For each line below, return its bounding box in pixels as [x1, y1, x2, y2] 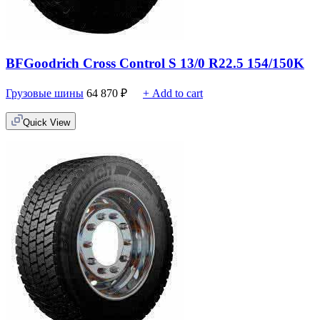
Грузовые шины [6, 87, 84, 100]
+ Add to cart [143, 87, 203, 100]
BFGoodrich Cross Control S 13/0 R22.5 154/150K [6, 56, 304, 71]
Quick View [23, 117, 70, 129]
